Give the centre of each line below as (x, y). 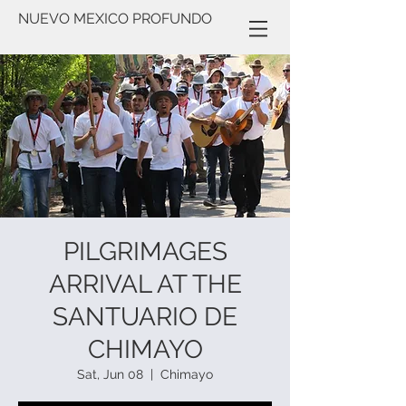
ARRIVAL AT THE (145, 284)
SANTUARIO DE (145, 317)
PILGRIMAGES (145, 251)
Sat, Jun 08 (110, 374)
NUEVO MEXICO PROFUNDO (115, 19)
